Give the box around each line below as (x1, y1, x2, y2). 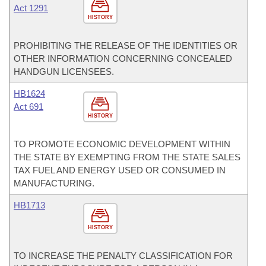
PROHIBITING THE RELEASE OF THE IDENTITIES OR (14, 40, 237, 50)
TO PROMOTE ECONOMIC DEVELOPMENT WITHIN (14, 139, 230, 149)
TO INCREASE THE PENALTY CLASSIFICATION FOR (14, 251, 233, 261)
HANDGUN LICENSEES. (14, 66, 114, 77)
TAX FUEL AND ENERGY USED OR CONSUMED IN (14, 165, 226, 175)
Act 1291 (14, 3, 48, 13)
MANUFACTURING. (14, 178, 94, 188)
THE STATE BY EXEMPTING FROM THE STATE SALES (14, 152, 240, 162)
